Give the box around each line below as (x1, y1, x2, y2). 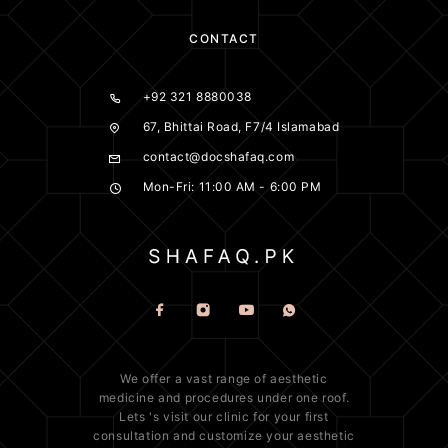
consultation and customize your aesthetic (93, 428, 355, 443)
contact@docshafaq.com (142, 149, 295, 165)
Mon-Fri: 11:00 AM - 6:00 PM (142, 179, 322, 195)
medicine (98, 390, 155, 405)
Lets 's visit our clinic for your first (119, 409, 329, 424)
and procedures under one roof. (154, 390, 350, 405)
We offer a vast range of (120, 371, 271, 386)
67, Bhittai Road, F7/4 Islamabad (142, 119, 340, 135)
